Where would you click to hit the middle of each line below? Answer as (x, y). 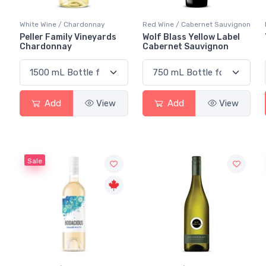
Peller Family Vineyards (68, 37)
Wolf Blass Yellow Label (191, 37)
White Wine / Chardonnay (62, 25)
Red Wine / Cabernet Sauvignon (196, 25)
